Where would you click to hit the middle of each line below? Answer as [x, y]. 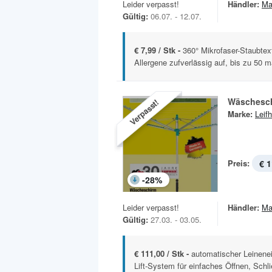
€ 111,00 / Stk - [163, 253]
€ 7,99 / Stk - [158, 50]
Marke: [240, 114]
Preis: [239, 163]
